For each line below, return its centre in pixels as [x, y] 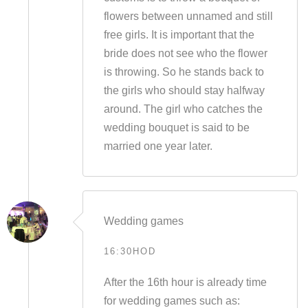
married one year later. [158, 146]
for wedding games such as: [172, 301]
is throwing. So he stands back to [184, 72]
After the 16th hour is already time [185, 282]
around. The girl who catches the [183, 109]
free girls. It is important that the [179, 35]
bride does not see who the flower [185, 53]
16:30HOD [130, 251]
